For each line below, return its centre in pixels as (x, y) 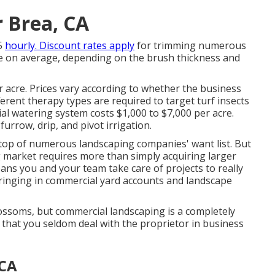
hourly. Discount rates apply (70, 45)
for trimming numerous (190, 45)
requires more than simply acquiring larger (136, 156)
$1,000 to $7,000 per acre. (174, 113)
